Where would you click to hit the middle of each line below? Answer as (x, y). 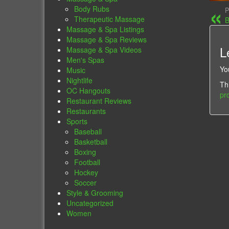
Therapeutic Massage (110, 19)
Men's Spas (86, 60)
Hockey (86, 173)
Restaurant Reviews (99, 101)
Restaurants (86, 111)
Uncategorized (90, 203)
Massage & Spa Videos (104, 50)
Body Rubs (92, 9)
